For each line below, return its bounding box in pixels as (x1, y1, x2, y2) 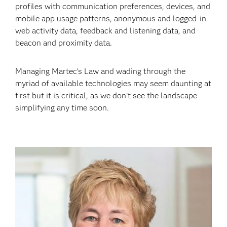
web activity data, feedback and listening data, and (15, 26, 196, 35)
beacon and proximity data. (15, 38, 112, 48)
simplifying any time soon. (15, 103, 109, 112)
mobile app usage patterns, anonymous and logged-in (15, 14, 207, 23)
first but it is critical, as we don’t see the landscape (15, 91, 198, 100)
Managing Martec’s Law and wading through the (15, 66, 186, 76)
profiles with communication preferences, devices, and (15, 2, 211, 11)
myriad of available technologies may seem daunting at (15, 79, 212, 88)
